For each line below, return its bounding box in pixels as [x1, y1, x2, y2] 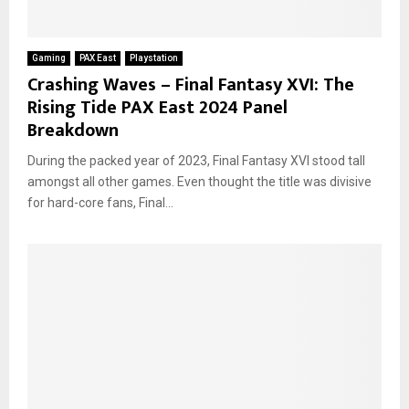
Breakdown [27, 114, 119, 146]
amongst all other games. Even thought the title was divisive [27, 173, 372, 189]
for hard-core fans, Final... [27, 194, 173, 210]
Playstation [130, 52, 178, 63]
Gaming [32, 52, 66, 63]
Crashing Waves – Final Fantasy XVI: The [27, 68, 354, 100]
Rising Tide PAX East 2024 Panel [27, 91, 288, 123]
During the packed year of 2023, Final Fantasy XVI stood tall [27, 152, 365, 168]
